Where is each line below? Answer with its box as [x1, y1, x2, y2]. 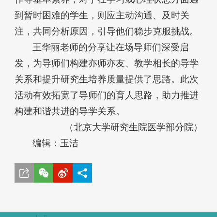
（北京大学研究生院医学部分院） [64, 122, 202, 132]
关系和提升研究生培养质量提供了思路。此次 [15, 74, 199, 84]
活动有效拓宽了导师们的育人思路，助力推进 [15, 90, 199, 100]
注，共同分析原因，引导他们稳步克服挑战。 [15, 26, 199, 36]
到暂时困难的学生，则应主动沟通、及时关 [15, 10, 189, 20]
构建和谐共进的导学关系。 [15, 106, 125, 116]
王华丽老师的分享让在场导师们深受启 [32, 42, 189, 52]
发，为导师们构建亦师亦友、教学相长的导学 [15, 58, 199, 68]
